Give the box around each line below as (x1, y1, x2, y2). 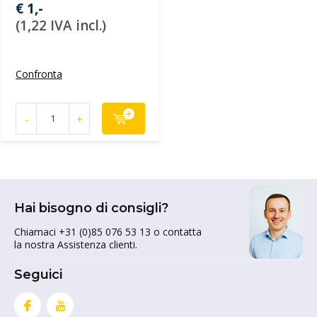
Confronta (16, 67, 62, 81)
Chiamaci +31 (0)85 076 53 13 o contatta (14, 225, 202, 238)
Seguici (14, 267, 62, 282)
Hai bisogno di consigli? (14, 200, 168, 216)
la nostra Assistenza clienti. (14, 238, 137, 251)
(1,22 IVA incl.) (16, 16, 106, 35)
